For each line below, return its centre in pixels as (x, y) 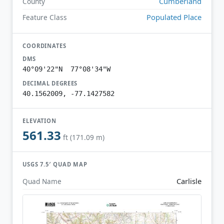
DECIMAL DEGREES (50, 83)
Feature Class (45, 17)
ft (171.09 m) (84, 137)
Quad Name (42, 181)
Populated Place (174, 17)
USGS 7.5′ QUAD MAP (55, 164)
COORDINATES (44, 45)
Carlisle (189, 181)
